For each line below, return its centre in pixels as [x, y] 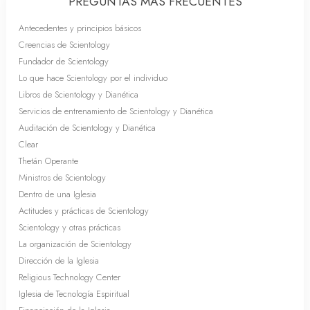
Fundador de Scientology [64, 61]
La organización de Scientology [75, 244]
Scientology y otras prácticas [70, 227]
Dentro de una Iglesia [57, 194]
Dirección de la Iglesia [59, 261]
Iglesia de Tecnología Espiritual [74, 294]
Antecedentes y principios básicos [80, 28]
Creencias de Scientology [64, 45]
